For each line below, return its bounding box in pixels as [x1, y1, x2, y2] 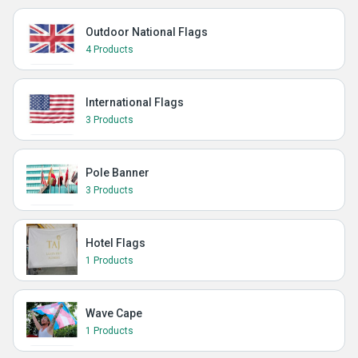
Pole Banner [86, 166, 149, 179]
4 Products [86, 44, 133, 55]
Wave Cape [86, 307, 142, 320]
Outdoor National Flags [86, 26, 208, 38]
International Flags [86, 96, 184, 109]
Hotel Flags [86, 237, 145, 249]
